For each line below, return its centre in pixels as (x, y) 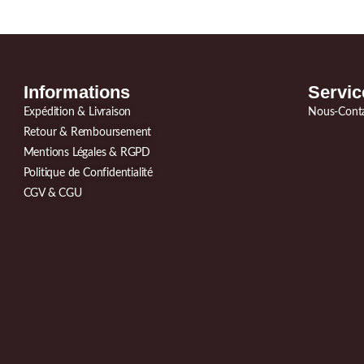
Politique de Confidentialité (88, 173)
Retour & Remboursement (87, 133)
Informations (76, 93)
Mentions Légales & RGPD (87, 153)
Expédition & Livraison (77, 113)
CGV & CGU (52, 194)
